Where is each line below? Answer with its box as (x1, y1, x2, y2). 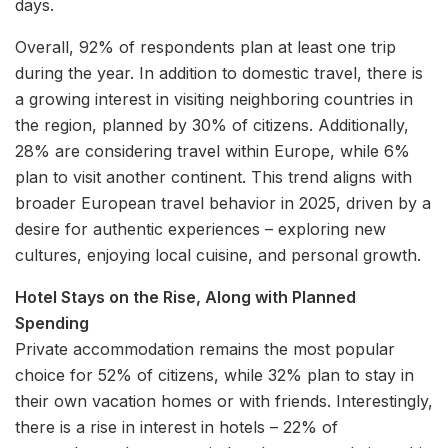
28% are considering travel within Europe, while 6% (15, 141, 410, 162)
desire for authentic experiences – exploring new (15, 219, 386, 240)
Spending (15, 313, 89, 334)
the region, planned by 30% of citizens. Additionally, (15, 115, 409, 136)
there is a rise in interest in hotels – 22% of (15, 417, 338, 438)
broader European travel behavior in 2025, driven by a (15, 193, 431, 214)
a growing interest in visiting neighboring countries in (15, 89, 413, 110)
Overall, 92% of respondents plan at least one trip (15, 37, 396, 58)
